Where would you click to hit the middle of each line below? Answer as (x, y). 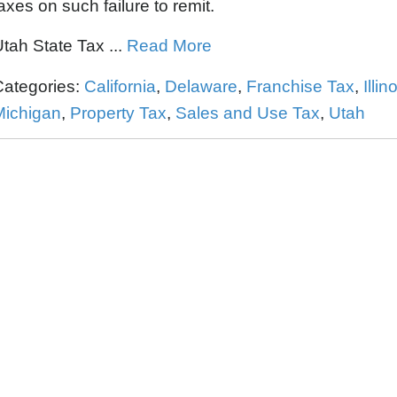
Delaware (201, 86)
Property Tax (118, 113)
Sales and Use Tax (248, 113)
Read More (169, 45)
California (120, 86)
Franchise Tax (300, 86)
